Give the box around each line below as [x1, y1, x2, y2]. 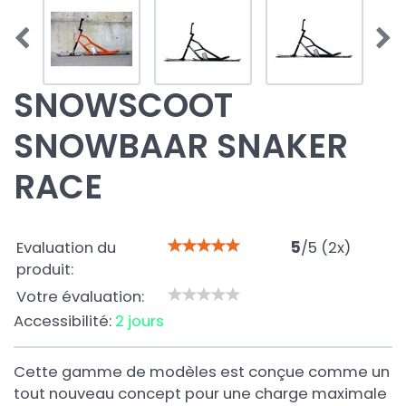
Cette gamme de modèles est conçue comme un [14, 362, 390, 382]
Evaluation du [16, 237, 116, 258]
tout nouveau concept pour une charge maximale [14, 383, 387, 404]
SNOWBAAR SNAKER [14, 123, 348, 169]
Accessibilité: [14, 311, 115, 332]
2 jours [115, 311, 164, 332]
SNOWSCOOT [14, 82, 233, 129]
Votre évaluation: [16, 286, 144, 307]
